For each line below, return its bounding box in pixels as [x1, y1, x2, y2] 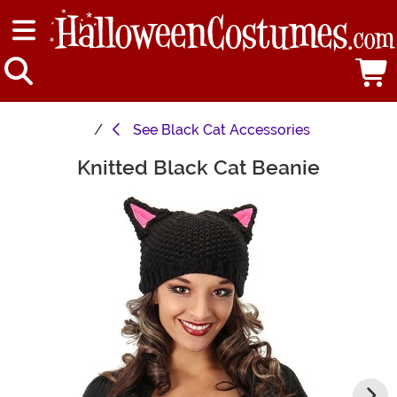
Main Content [8, 156, 97, 174]
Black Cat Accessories [161, 121, 310, 139]
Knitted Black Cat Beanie [77, 155, 320, 181]
